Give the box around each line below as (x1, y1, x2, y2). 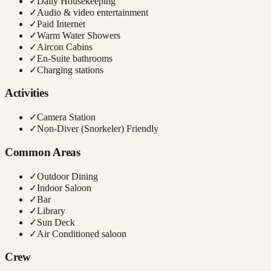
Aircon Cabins (37, 41, 93, 52)
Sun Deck (37, 217, 75, 227)
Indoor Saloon (37, 182, 91, 193)
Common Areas (5, 145, 80, 158)
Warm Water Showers (37, 30, 120, 41)
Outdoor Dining (37, 171, 98, 181)
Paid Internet (37, 18, 85, 29)
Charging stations (37, 64, 103, 75)
